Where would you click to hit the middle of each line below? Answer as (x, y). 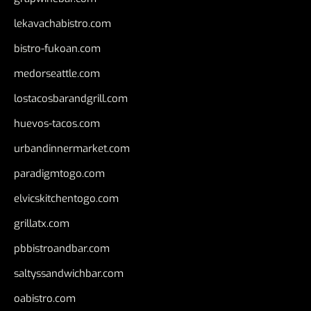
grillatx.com (42, 224)
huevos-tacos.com (57, 124)
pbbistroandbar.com (62, 249)
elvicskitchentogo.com (66, 199)
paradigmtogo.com (59, 174)
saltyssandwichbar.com (69, 274)
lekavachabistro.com (62, 24)
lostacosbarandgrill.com (71, 99)
